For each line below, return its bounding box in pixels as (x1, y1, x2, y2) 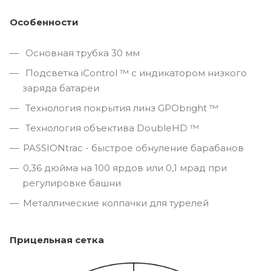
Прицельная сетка (10, 233, 104, 246)
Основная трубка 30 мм (23, 47, 140, 59)
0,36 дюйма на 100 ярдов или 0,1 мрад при (23, 162, 227, 174)
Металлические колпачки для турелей (23, 197, 209, 209)
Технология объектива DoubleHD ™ (23, 122, 199, 134)
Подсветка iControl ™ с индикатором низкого (23, 67, 247, 79)
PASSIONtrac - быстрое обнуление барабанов (23, 142, 244, 154)
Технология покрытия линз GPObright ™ (23, 102, 218, 114)
